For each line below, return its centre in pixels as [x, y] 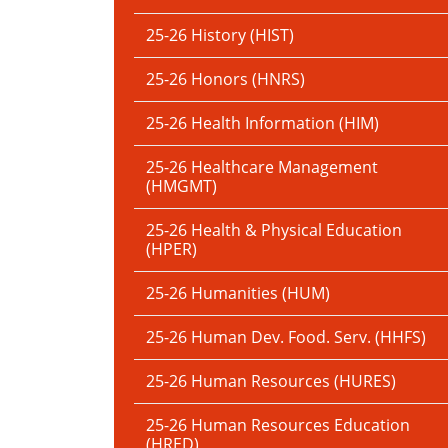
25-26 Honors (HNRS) [225, 79]
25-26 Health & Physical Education [274, 230]
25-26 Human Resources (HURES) [271, 381]
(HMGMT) [181, 186]
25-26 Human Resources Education [278, 425]
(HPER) [171, 249]
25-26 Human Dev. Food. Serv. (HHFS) [286, 337]
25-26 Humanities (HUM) [238, 293]
